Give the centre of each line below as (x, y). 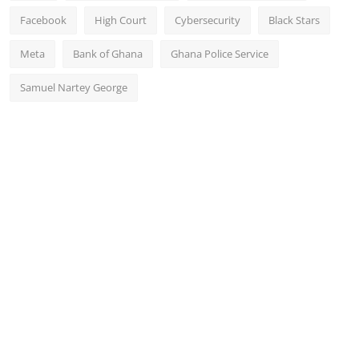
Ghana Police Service (220, 54)
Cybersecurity (208, 20)
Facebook (43, 20)
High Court (121, 20)
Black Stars (294, 20)
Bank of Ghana (108, 54)
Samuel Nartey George (74, 88)
